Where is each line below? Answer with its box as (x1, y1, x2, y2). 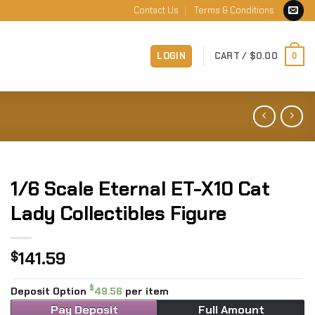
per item (125, 285, 169, 298)
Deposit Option (11, 285, 89, 298)
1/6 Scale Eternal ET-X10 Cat (11, 176, 270, 202)
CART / (214, 50, 250, 62)
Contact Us (133, 4, 179, 16)
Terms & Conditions (193, 4, 274, 16)
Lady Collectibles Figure (11, 201, 226, 226)
